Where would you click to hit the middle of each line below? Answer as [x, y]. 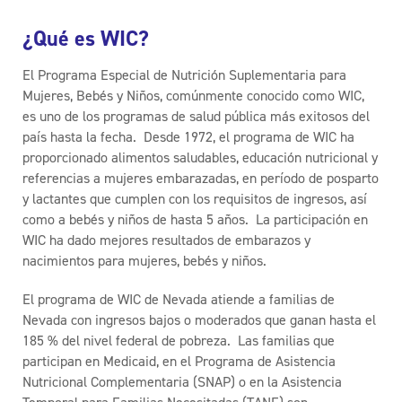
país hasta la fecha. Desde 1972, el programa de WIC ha [188, 136]
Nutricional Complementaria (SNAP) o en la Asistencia [182, 381]
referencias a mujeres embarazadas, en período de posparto [201, 178]
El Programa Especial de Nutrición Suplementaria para [184, 74]
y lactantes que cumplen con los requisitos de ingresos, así [195, 198]
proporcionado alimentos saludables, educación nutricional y [200, 157]
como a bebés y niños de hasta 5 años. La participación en [195, 219]
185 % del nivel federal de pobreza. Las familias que [179, 340]
